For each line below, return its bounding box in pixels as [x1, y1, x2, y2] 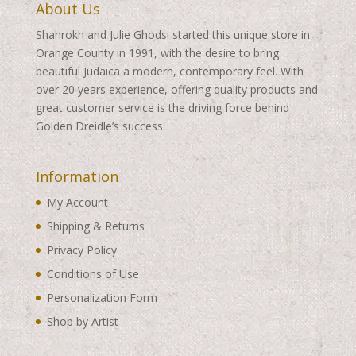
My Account [46, 194, 108, 210]
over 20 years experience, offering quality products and [35, 82, 318, 98]
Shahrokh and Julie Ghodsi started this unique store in [35, 27, 310, 43]
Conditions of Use [46, 265, 139, 281]
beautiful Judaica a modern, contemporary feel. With [35, 64, 304, 79]
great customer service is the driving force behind [35, 100, 289, 116]
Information [35, 166, 118, 186]
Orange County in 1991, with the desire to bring [35, 45, 279, 61]
